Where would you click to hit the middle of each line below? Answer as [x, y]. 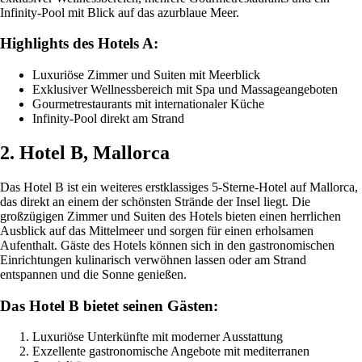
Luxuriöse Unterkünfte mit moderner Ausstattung [158, 337]
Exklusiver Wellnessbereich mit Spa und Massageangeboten [185, 90]
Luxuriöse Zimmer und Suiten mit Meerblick [146, 75]
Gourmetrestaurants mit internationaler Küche [148, 104]
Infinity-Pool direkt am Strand [108, 119]
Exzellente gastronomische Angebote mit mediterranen [171, 351]
